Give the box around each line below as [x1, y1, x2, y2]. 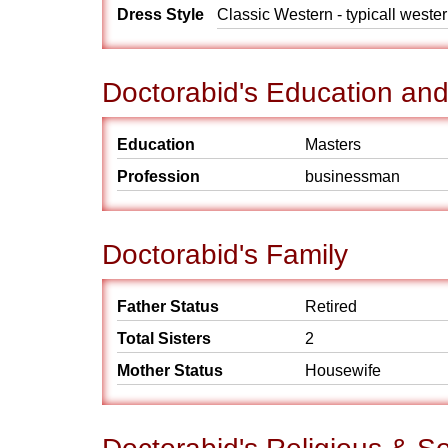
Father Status [117, 298, 219, 315]
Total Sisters [117, 330, 211, 347]
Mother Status [117, 362, 223, 379]
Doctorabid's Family [102, 239, 348, 270]
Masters [305, 136, 361, 153]
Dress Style [117, 6, 204, 23]
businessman [305, 168, 400, 185]
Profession [117, 168, 200, 185]
